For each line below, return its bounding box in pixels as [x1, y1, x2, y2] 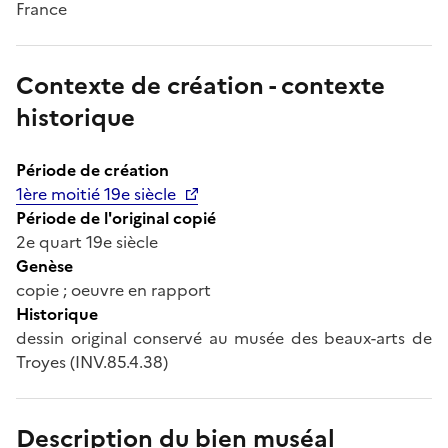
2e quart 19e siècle [16, 229, 158, 254]
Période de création [16, 157, 169, 182]
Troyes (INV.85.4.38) [16, 349, 168, 374]
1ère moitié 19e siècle [16, 181, 176, 206]
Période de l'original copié [16, 205, 216, 230]
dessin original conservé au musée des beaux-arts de [16, 325, 432, 350]
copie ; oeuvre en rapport [16, 277, 211, 302]
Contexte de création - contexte [16, 67, 385, 104]
